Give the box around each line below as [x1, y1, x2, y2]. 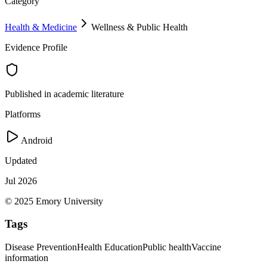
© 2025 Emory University [5, 195, 103, 206]
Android [19, 135, 52, 145]
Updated [5, 155, 37, 166]
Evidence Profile [5, 42, 67, 52]
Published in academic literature [5, 88, 124, 99]
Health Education [77, 242, 142, 253]
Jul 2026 [5, 175, 37, 186]
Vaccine [191, 242, 221, 253]
